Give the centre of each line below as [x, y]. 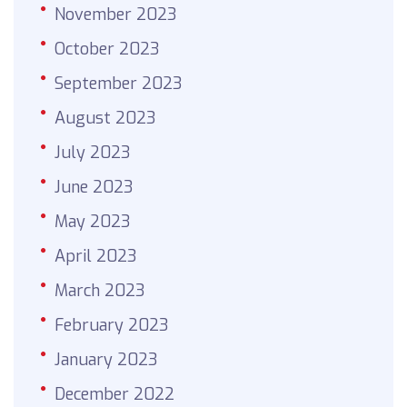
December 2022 [114, 394]
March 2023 [100, 290]
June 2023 [94, 187]
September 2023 [119, 83]
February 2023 [112, 325]
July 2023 [93, 152]
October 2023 [107, 49]
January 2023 [106, 359]
